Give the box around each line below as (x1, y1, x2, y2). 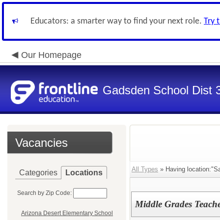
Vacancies (15, 136, 68, 149)
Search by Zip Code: (17, 190, 72, 196)
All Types (132, 165, 158, 173)
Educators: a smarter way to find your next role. (30, 17, 204, 26)
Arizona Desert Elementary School (21, 210, 113, 217)
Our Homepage (21, 50, 82, 60)
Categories (19, 168, 57, 177)
